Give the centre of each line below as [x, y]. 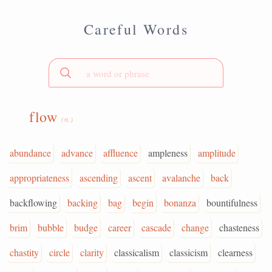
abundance [30, 153]
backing [83, 202]
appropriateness [39, 178]
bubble [51, 227]
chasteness [239, 227]
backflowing [33, 202]
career [120, 227]
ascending [99, 178]
